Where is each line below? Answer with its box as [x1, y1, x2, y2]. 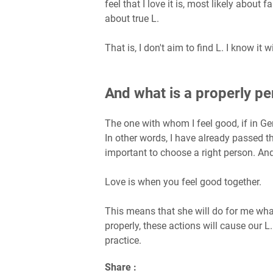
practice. [105, 234, 141, 246]
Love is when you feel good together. [105, 175, 261, 188]
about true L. [105, 12, 159, 24]
